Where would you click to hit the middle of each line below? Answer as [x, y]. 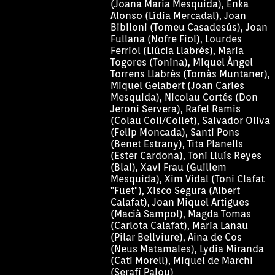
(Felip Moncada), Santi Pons [175, 132]
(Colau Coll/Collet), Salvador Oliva [190, 120]
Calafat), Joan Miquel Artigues [180, 202]
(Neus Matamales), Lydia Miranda [187, 249]
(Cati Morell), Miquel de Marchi [181, 260]
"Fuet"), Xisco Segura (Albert [175, 190]
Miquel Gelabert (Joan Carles [177, 85]
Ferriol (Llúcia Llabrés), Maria [177, 50]
